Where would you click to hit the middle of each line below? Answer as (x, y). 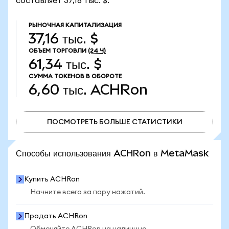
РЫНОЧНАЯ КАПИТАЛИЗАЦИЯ (75, 25)
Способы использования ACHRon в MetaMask (112, 153)
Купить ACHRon (52, 179)
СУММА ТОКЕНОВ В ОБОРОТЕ (75, 76)
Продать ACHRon (56, 216)
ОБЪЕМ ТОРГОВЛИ (58, 51)
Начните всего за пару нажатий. (88, 192)
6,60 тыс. (58, 90)
